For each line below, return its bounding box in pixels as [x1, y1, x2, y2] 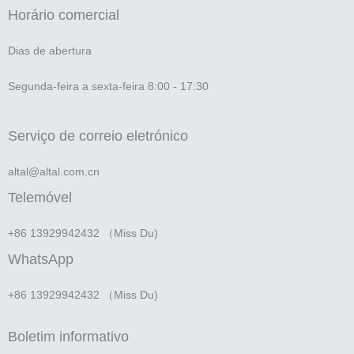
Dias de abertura [8, 43, 92, 57]
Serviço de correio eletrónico [8, 127, 188, 144]
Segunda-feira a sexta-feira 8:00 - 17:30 [8, 79, 209, 92]
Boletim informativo [8, 328, 129, 345]
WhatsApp [8, 250, 73, 267]
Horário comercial [8, 6, 119, 23]
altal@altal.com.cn [8, 164, 100, 178]
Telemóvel [8, 189, 72, 205]
